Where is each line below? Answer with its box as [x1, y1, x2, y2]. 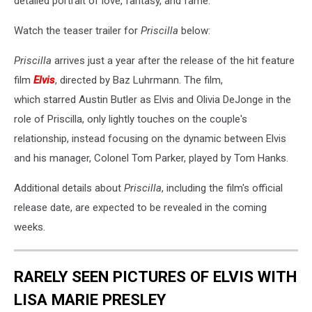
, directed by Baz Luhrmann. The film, [55, 73, 223, 86]
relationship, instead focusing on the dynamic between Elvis [14, 132, 286, 145]
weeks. [14, 220, 45, 233]
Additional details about [14, 181, 124, 194]
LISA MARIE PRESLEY [14, 290, 166, 309]
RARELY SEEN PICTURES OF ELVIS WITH [14, 267, 297, 286]
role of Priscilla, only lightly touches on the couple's [14, 112, 247, 125]
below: [178, 24, 210, 37]
